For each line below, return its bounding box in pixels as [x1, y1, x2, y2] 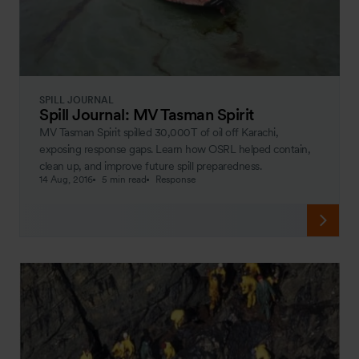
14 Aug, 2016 [39, 174, 93, 186]
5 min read [102, 174, 147, 186]
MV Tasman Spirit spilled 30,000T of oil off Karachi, [39, 126, 278, 139]
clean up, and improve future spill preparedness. [39, 159, 261, 173]
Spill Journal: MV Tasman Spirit [39, 105, 254, 125]
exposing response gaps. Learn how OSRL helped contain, [39, 143, 310, 156]
